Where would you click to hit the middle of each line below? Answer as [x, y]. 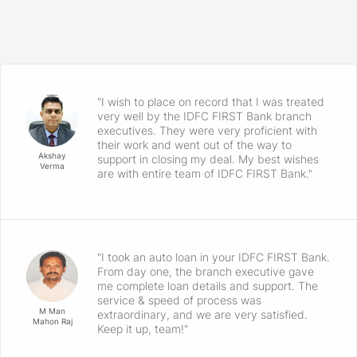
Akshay [52, 156]
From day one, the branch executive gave [206, 272]
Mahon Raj [52, 322]
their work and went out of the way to [194, 145]
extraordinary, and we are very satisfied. [202, 315]
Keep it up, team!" [143, 329]
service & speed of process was [179, 300]
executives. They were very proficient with [207, 131]
